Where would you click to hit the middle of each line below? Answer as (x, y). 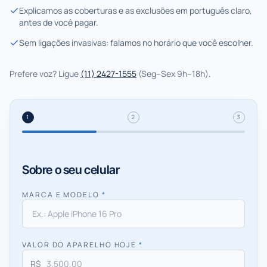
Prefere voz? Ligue (44, 73)
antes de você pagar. (59, 22)
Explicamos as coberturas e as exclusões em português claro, (136, 10)
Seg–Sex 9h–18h (173, 73)
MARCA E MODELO (61, 194)
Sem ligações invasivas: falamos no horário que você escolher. (136, 42)
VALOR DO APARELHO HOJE (80, 244)
